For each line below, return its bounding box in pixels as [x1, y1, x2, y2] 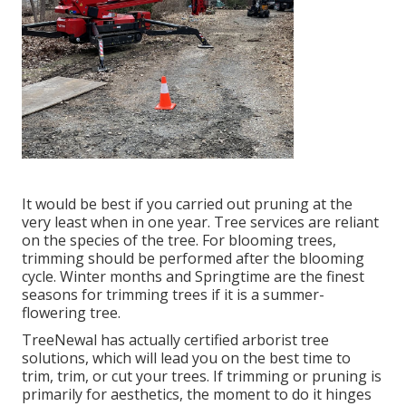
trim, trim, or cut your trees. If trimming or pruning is [22, 365, 382, 386]
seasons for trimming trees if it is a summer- [22, 284, 324, 304]
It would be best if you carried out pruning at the [22, 193, 353, 214]
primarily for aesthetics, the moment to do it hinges [22, 383, 372, 404]
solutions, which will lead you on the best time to [22, 347, 351, 368]
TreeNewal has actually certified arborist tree [22, 329, 329, 350]
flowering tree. [22, 302, 121, 323]
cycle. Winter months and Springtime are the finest [22, 266, 364, 286]
